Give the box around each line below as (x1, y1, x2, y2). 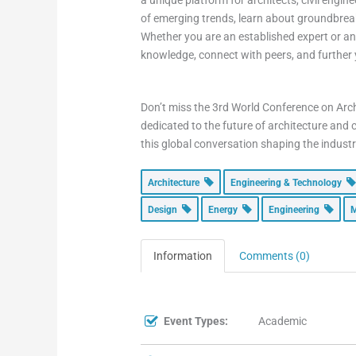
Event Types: (164, 315, 229, 328)
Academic (258, 315, 308, 328)
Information (153, 250, 213, 263)
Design (148, 204, 183, 216)
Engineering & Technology (230, 177, 347, 189)
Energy (208, 204, 243, 216)
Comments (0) (239, 250, 311, 263)
